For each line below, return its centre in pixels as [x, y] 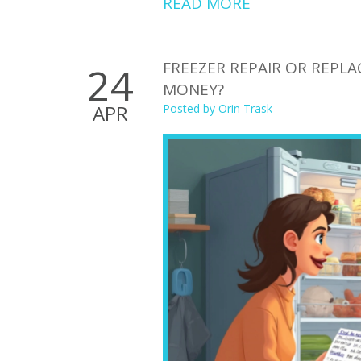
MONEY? [193, 89]
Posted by [191, 108]
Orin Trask [245, 108]
